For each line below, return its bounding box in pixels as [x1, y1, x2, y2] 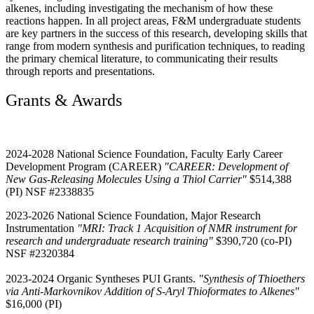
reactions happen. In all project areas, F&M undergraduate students [6, 14, 301, 27]
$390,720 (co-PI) [213, 235, 292, 247]
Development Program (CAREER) [6, 161, 164, 173]
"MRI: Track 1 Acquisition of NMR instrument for [77, 222, 297, 235]
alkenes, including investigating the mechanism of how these [6, 1, 273, 14]
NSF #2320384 [6, 247, 74, 260]
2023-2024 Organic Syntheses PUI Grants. [6, 273, 198, 285]
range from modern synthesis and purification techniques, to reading [6, 39, 305, 52]
